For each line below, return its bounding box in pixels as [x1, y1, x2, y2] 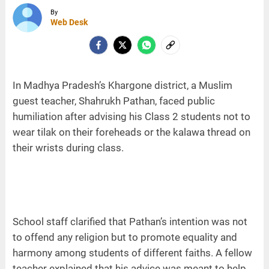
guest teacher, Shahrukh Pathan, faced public [12, 95, 215, 107]
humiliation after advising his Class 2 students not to [12, 110, 250, 123]
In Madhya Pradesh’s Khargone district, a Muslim [12, 79, 232, 92]
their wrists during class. [12, 142, 124, 154]
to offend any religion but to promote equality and [12, 231, 237, 244]
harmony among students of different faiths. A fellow [12, 247, 252, 259]
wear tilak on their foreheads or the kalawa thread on [12, 126, 250, 139]
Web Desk [50, 17, 88, 27]
